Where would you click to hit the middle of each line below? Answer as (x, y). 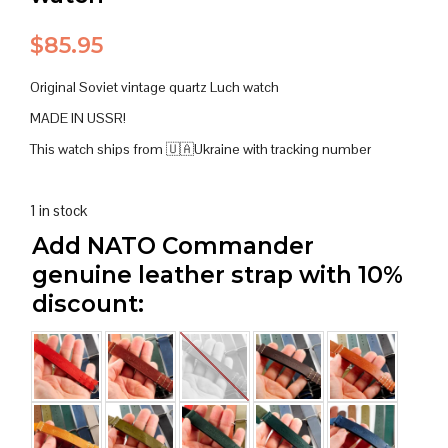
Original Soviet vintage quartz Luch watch (154, 86)
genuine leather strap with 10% (217, 274)
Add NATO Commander (173, 245)
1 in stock (58, 210)
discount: (88, 303)
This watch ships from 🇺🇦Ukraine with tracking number (200, 148)
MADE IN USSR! (78, 117)
